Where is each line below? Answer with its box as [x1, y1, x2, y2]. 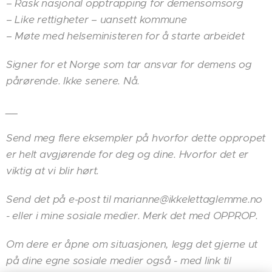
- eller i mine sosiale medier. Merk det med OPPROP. [6, 208, 258, 222]
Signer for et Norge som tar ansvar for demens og [6, 57, 252, 71]
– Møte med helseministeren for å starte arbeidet [6, 29, 245, 42]
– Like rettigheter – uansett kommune [6, 12, 187, 26]
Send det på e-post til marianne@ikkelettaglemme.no [6, 192, 263, 206]
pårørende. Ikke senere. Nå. [6, 73, 140, 87]
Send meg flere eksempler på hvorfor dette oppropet [6, 131, 266, 144]
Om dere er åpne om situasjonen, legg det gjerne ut [6, 237, 258, 251]
